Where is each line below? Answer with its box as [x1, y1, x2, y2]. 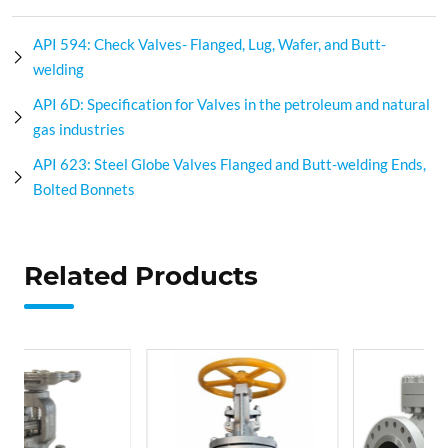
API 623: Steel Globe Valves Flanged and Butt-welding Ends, [33, 155, 426, 173]
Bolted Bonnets [33, 180, 135, 198]
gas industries [33, 120, 125, 138]
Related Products [24, 260, 258, 292]
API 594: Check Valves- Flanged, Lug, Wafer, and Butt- [33, 35, 386, 53]
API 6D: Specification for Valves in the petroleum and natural [33, 95, 430, 113]
